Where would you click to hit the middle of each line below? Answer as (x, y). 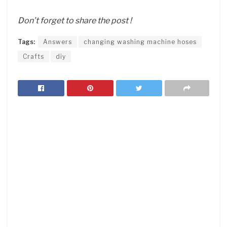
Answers (58, 42)
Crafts (33, 57)
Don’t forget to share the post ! (75, 21)
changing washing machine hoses (140, 42)
